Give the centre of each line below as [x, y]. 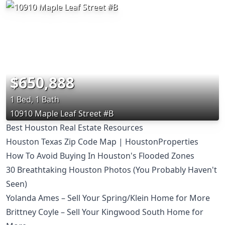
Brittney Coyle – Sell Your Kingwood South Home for [105, 212]
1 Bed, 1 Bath [35, 99]
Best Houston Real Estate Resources [75, 127]
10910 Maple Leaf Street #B [62, 113]
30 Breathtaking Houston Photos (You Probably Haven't [111, 170]
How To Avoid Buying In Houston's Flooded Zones [100, 155]
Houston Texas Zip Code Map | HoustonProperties [102, 141]
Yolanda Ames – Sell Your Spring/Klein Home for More [108, 198]
